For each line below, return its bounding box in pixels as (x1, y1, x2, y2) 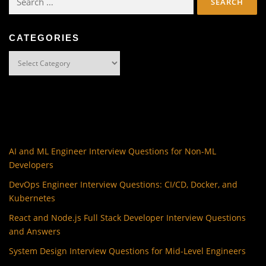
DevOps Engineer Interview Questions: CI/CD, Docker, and (9, 179, 237, 191)
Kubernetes (9, 192, 55, 204)
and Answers (9, 226, 61, 237)
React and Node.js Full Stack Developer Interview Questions (9, 212, 246, 224)
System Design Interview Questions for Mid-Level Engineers (9, 245, 246, 257)
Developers (9, 159, 53, 171)
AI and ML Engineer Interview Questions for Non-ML (9, 145, 216, 157)
